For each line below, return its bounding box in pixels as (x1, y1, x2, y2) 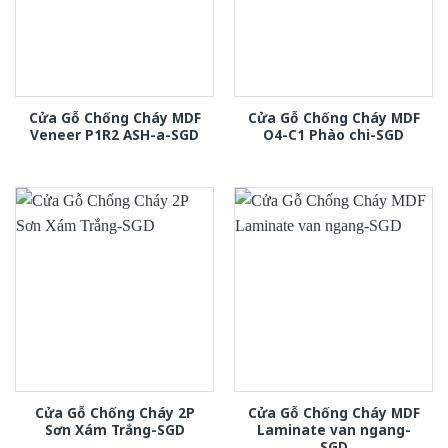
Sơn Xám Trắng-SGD (44, 420, 185, 440)
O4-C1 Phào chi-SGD (263, 125, 404, 145)
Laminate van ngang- (256, 420, 411, 440)
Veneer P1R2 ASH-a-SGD (30, 125, 199, 145)
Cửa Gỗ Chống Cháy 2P (34, 403, 195, 423)
